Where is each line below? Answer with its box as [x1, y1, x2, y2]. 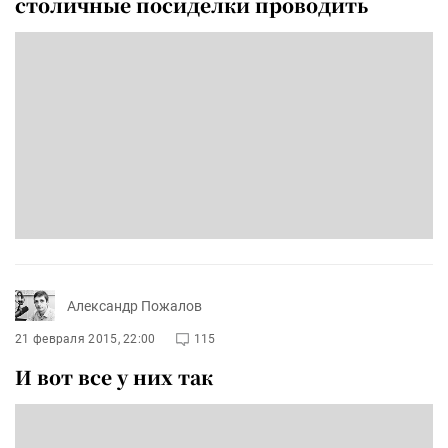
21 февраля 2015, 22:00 [15, 332, 156, 347]
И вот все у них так [15, 363, 213, 391]
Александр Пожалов [67, 297, 202, 314]
